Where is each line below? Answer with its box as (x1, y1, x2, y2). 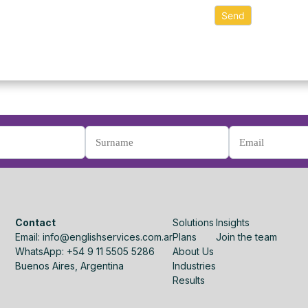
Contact (15, 216, 56, 228)
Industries (173, 259, 217, 272)
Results (173, 274, 206, 286)
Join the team (216, 230, 278, 243)
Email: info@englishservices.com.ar (15, 230, 173, 243)
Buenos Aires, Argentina (15, 259, 124, 272)
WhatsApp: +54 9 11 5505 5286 (15, 245, 155, 257)
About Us (173, 245, 214, 257)
